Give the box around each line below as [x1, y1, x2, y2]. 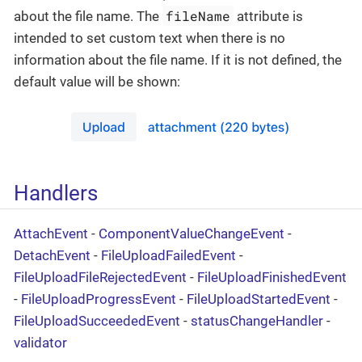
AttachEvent [14, 225, 88, 242]
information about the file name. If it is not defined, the [14, 52, 342, 69]
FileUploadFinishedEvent [197, 268, 347, 285]
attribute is [234, 8, 304, 25]
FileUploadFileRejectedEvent [14, 268, 187, 285]
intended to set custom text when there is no [14, 30, 285, 47]
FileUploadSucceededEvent [14, 312, 180, 329]
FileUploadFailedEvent [101, 246, 236, 263]
